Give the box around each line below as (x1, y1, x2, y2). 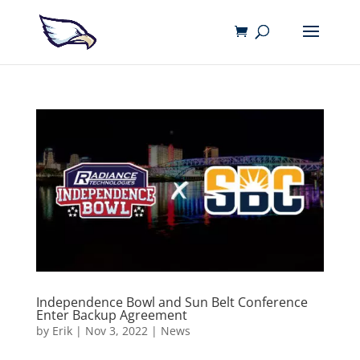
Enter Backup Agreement (35, 305, 187, 324)
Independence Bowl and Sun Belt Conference (35, 292, 308, 311)
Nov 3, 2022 (84, 322, 148, 338)
